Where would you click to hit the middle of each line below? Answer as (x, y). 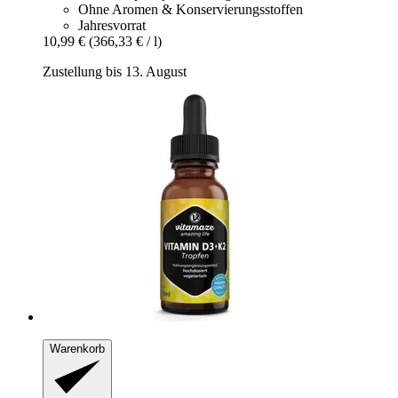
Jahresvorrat (112, 25)
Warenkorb (77, 348)
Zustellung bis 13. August (115, 71)
